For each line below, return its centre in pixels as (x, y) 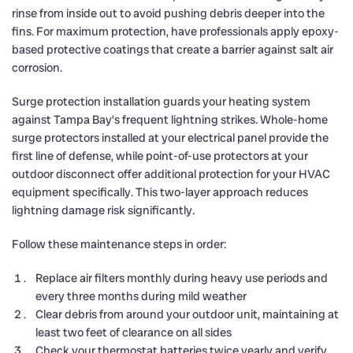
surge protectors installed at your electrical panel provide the (170, 137)
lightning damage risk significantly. (103, 210)
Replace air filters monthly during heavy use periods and (182, 278)
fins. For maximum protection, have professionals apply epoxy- (175, 31)
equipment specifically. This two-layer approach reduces (160, 192)
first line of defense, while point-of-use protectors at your (160, 156)
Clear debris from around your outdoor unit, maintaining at (187, 314)
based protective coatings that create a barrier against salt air (173, 49)
